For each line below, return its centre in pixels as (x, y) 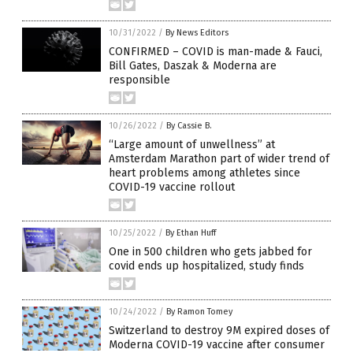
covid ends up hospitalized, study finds (206, 266)
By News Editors (197, 32)
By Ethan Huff (191, 232)
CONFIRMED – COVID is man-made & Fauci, (216, 51)
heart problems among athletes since (204, 173)
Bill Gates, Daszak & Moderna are (193, 65)
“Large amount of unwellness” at (192, 144)
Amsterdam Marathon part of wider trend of (219, 158)
